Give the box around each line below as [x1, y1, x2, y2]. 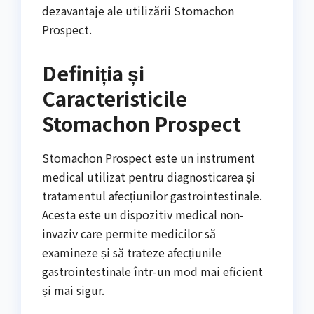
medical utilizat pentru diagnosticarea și [42, 168, 255, 186]
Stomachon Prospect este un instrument [42, 149, 255, 167]
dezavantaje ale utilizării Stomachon [42, 2, 234, 20]
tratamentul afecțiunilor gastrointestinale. [42, 187, 262, 205]
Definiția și [42, 59, 144, 88]
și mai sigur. [42, 282, 104, 299]
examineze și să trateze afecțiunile [42, 244, 221, 261]
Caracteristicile [42, 84, 187, 113]
